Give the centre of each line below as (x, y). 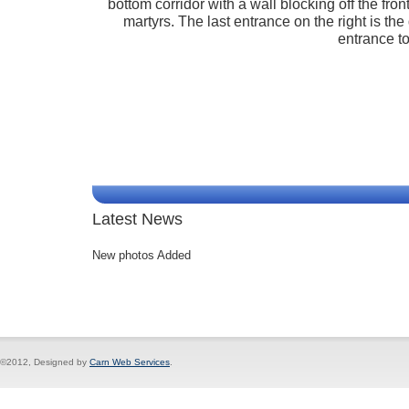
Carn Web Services (130, 362)
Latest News (137, 220)
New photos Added (142, 255)
